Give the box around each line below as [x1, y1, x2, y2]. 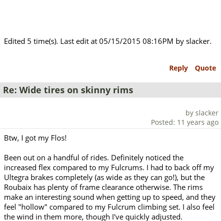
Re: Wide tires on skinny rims [3, 84, 133, 96]
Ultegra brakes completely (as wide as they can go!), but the [4, 172, 205, 182]
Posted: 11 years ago [151, 117, 219, 127]
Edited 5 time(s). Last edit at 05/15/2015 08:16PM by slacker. [4, 36, 212, 46]
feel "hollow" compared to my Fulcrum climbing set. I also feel [4, 201, 215, 212]
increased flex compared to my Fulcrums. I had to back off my [4, 162, 214, 172]
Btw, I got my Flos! [4, 132, 67, 143]
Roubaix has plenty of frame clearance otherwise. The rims [4, 182, 203, 192]
